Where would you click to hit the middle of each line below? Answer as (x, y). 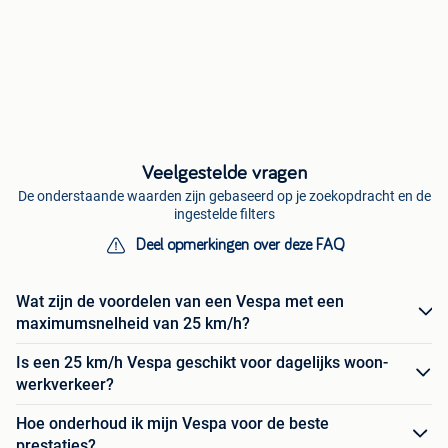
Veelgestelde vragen (224, 172)
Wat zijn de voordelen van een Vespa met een (180, 301)
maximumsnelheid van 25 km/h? (133, 323)
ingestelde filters (224, 213)
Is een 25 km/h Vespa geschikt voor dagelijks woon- (202, 362)
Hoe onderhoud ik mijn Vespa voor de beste (172, 423)
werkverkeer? (65, 384)
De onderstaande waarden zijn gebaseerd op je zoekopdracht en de (224, 195)
